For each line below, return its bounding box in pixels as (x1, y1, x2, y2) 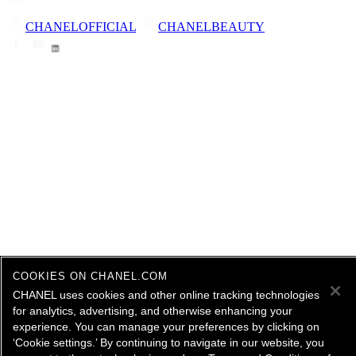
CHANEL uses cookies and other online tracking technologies (13, 288, 319, 301)
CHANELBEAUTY (158, 19, 265, 33)
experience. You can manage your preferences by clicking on (13, 320, 319, 333)
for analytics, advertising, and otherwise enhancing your (13, 304, 292, 317)
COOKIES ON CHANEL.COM (13, 270, 168, 282)
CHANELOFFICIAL (25, 19, 136, 33)
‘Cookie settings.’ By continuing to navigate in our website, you (13, 336, 324, 349)
